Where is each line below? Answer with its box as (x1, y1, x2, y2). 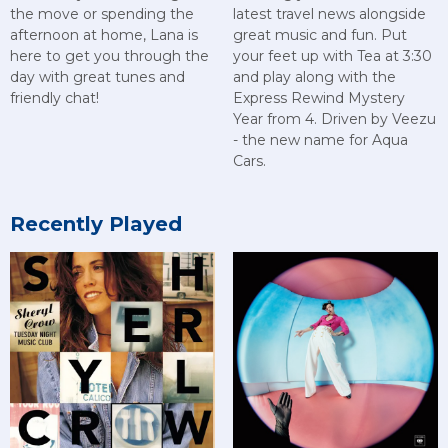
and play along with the (232, 68, 396, 87)
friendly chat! (10, 89, 99, 108)
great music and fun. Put (232, 26, 407, 45)
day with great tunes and (10, 68, 185, 87)
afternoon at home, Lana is (10, 26, 198, 45)
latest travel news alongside (232, 5, 426, 24)
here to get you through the (10, 47, 209, 66)
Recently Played (10, 212, 182, 237)
